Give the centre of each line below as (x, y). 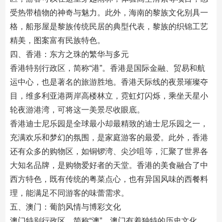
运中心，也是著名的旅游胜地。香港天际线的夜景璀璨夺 (109, 82)
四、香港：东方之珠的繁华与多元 (69, 54)
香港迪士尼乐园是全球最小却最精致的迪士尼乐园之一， (109, 124)
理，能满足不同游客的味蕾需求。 (69, 193)
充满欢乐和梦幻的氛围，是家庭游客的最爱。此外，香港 (109, 138)
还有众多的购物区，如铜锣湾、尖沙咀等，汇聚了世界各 (109, 151)
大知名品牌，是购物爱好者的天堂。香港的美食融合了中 (109, 165)
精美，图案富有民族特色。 (57, 40)
